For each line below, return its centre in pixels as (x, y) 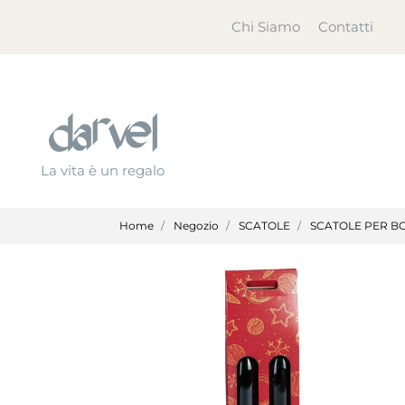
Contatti (346, 27)
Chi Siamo (266, 27)
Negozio (196, 225)
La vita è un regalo (103, 170)
